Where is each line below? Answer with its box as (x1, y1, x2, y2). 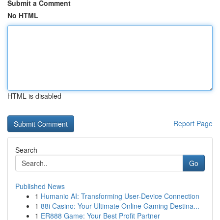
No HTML (7, 10, 38, 20)
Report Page (173, 118, 213, 128)
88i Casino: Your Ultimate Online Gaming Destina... (41, 201, 199, 211)
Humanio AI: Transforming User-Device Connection (41, 191, 199, 201)
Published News (15, 181, 65, 191)
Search (15, 145, 37, 155)
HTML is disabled (7, 91, 61, 101)
